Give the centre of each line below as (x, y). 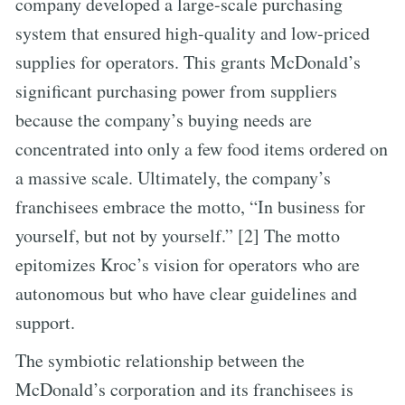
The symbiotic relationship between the (160, 360)
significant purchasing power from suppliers (176, 90)
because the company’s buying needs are (164, 119)
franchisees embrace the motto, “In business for (190, 206)
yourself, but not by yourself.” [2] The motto (178, 235)
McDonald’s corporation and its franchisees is (184, 389)
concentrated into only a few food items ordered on (202, 148)
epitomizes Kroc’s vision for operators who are (188, 264)
